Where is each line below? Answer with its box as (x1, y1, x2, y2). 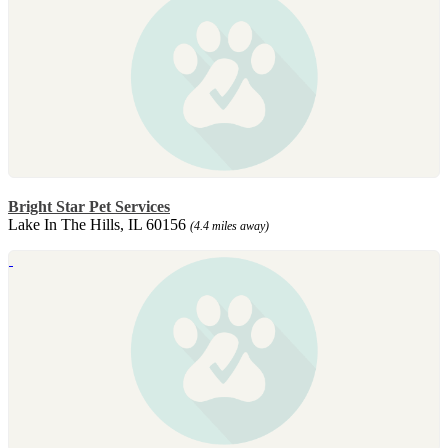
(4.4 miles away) (190, 218, 269, 233)
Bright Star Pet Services (8, 197, 170, 215)
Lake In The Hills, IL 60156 (8, 215, 190, 233)
